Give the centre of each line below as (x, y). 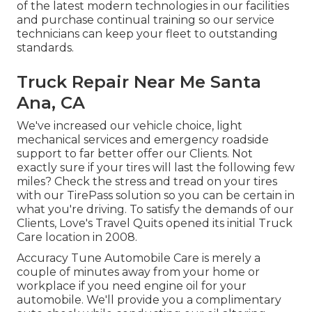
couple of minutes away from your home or (138, 272)
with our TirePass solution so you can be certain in (156, 195)
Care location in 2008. (77, 237)
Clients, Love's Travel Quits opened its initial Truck (155, 223)
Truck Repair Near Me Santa (139, 81)
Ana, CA (51, 102)
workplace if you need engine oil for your (132, 286)
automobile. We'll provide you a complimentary (149, 299)
